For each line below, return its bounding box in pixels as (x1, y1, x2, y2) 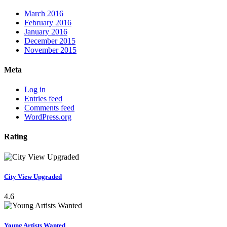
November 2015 (24, 45, 77, 54)
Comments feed (24, 103, 74, 112)
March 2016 (24, 9, 63, 18)
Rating (4, 132, 27, 141)
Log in (24, 85, 46, 94)
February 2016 (24, 18, 71, 27)
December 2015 (24, 36, 75, 45)
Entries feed (24, 94, 62, 103)
